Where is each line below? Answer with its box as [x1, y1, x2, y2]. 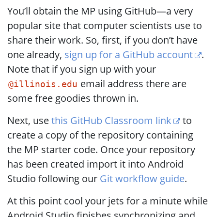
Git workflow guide [100, 172, 185, 185]
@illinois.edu [8, 79, 77, 89]
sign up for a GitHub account [64, 48, 193, 61]
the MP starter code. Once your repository [7, 143, 195, 156]
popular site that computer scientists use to [7, 19, 202, 32]
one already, [7, 48, 64, 61]
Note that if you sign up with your [7, 62, 156, 76]
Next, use [7, 114, 51, 127]
